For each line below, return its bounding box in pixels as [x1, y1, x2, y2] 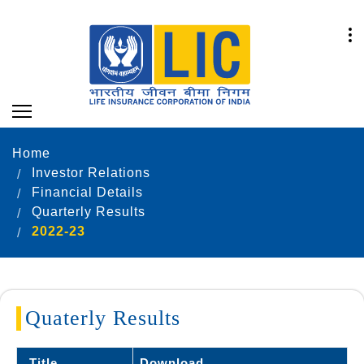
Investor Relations [32, 165, 150, 180]
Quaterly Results [25, 305, 180, 330]
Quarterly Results [32, 204, 145, 219]
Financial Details [32, 184, 143, 199]
